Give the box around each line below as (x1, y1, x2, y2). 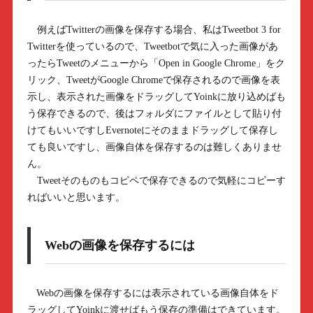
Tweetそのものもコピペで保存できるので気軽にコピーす (27, 175, 286, 186)
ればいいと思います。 (27, 192, 125, 203)
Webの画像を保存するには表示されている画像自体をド (27, 288, 279, 298)
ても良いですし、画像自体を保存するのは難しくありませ (27, 142, 282, 152)
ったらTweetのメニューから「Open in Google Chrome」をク (27, 58, 285, 68)
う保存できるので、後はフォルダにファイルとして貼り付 (27, 108, 282, 119)
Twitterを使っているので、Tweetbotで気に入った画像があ (27, 41, 278, 52)
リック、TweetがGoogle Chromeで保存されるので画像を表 (27, 75, 280, 85)
